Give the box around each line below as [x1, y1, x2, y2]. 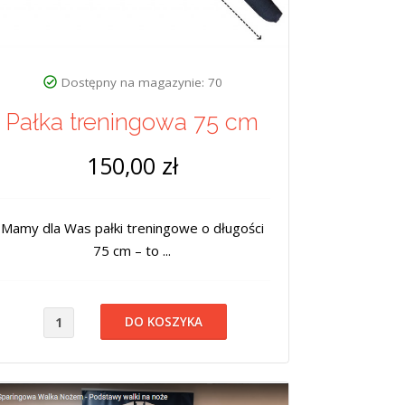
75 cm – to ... [93, 240, 171, 259]
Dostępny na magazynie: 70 [61, 73, 222, 90]
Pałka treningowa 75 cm [5, 108, 259, 136]
